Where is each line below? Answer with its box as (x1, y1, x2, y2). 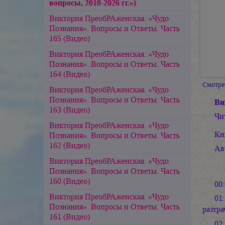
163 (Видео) (49, 104, 90, 115)
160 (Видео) (49, 175, 90, 186)
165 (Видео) (49, 33, 90, 44)
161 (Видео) (49, 211, 90, 222)
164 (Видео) (49, 68, 90, 79)
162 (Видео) (49, 140, 90, 151)
